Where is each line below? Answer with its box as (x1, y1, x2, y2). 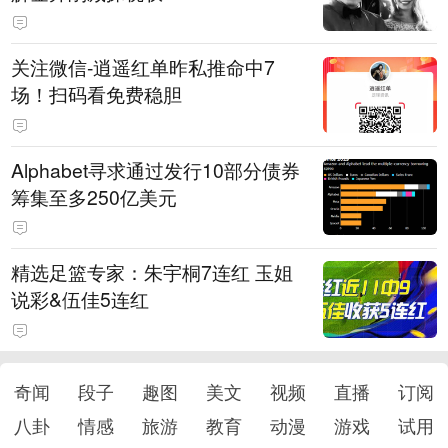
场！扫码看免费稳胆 (11, 80, 183, 109)
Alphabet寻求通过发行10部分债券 (11, 155, 301, 184)
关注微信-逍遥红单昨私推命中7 (11, 53, 276, 82)
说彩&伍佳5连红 (11, 285, 150, 314)
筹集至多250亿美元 (11, 182, 178, 211)
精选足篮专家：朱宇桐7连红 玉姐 (11, 258, 294, 287)
